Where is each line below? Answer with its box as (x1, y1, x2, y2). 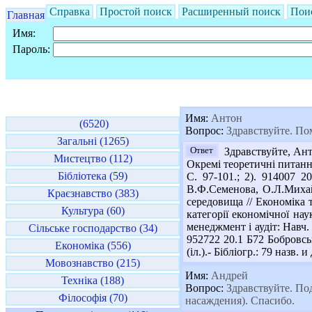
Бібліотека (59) (58, 170, 127, 182)
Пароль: (13, 43, 50, 55)
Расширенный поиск (182, 6, 281, 17)
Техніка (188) (61, 274, 124, 286)
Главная (7, 9, 45, 21)
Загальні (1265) (56, 135, 129, 147)
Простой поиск (100, 6, 172, 17)
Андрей (208, 270, 248, 281)
